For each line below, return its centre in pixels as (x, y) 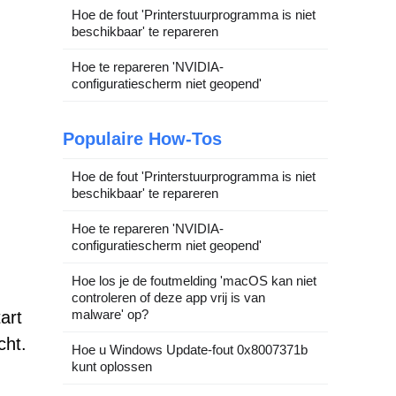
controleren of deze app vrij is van (168, 297)
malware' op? (110, 314)
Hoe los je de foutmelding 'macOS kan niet (194, 281)
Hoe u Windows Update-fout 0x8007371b (190, 350)
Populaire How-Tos (142, 139)
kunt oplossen (112, 366)
